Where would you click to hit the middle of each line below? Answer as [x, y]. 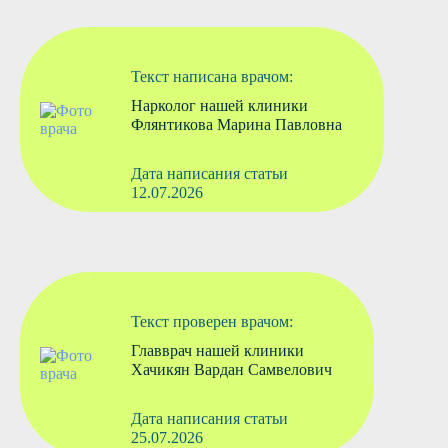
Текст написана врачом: [212, 77]
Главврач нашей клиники [217, 351]
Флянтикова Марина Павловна [237, 125]
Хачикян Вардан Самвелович [231, 370]
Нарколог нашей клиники [220, 106]
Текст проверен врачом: [211, 322]
